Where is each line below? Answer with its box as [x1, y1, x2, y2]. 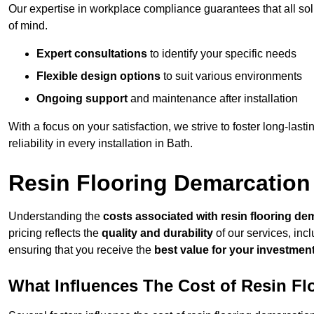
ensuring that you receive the [8, 244, 154, 257]
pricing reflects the [8, 227, 102, 240]
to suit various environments [161, 70, 302, 83]
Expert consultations [36, 48, 147, 60]
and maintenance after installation [128, 93, 298, 105]
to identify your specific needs [147, 48, 296, 60]
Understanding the [8, 210, 103, 223]
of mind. [8, 20, 48, 32]
